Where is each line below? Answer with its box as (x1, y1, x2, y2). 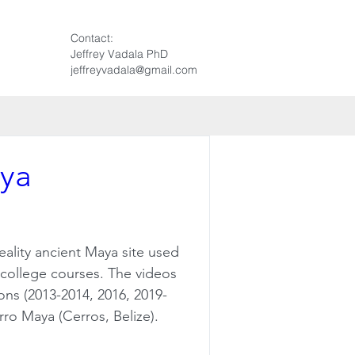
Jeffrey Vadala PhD (71, 47, 168, 61)
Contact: (71, 31, 113, 45)
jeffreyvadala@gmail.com (71, 63, 197, 77)
